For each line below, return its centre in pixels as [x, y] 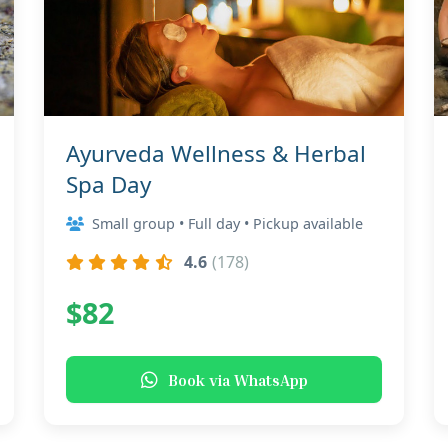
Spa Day [108, 184]
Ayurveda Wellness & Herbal [216, 153]
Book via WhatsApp [237, 379]
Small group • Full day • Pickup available [227, 223]
